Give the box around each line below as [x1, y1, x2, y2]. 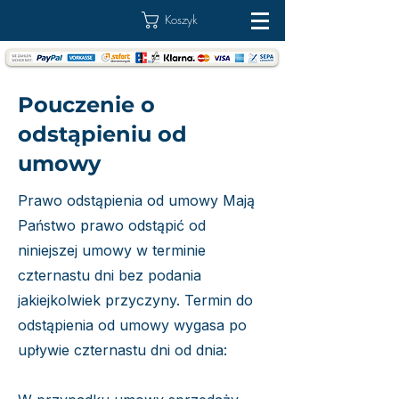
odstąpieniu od [18, 121, 187, 147]
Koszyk [164, 11, 198, 28]
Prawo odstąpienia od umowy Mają [18, 191, 255, 209]
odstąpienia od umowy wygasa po [18, 316, 247, 334]
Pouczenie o [18, 92, 155, 118]
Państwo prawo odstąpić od [18, 216, 206, 234]
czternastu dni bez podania [18, 266, 201, 284]
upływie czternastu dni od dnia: [18, 341, 227, 359]
